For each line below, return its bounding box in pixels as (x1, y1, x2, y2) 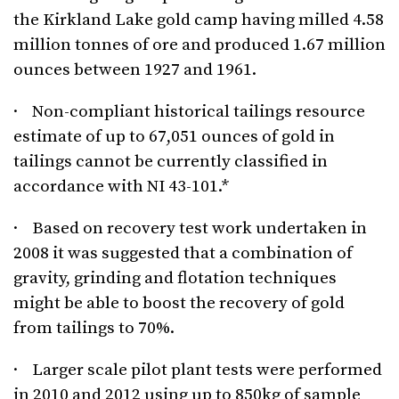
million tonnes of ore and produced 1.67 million (13, 35, 386, 56)
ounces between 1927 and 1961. (13, 60, 256, 81)
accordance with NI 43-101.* (13, 176, 230, 198)
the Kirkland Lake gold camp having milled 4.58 (13, 10, 384, 31)
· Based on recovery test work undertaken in (13, 218, 367, 240)
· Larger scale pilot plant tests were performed (13, 360, 382, 381)
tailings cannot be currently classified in (13, 151, 328, 173)
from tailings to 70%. (13, 318, 175, 339)
